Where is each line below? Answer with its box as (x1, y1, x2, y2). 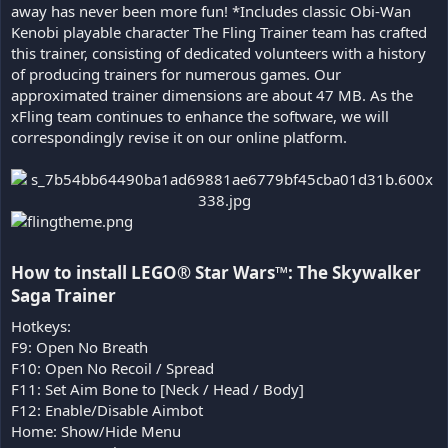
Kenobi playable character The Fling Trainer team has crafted (11, 21, 427, 42)
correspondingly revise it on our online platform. (11, 126, 347, 147)
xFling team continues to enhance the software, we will (11, 105, 389, 126)
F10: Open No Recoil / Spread (11, 357, 214, 378)
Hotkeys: (11, 315, 71, 336)
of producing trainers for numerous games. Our (11, 63, 341, 84)
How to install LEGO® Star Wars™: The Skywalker (11, 261, 421, 285)
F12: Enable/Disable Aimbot (11, 399, 203, 420)
